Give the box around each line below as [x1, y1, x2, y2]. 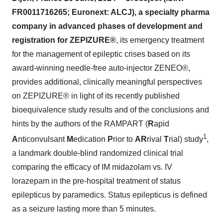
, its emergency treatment [116, 36, 204, 44]
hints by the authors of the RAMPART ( [12, 119, 148, 128]
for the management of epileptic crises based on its [12, 50, 190, 58]
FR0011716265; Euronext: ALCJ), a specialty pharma [12, 8, 210, 16]
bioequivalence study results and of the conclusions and [12, 106, 209, 114]
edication [73, 135, 108, 144]
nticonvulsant [18, 135, 67, 144]
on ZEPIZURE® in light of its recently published [12, 92, 180, 100]
